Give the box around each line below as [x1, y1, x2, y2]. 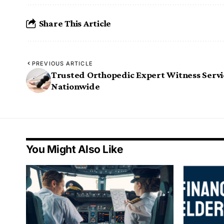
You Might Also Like [26, 143, 123, 156]
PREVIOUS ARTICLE [32, 60, 93, 67]
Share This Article [38, 17, 111, 28]
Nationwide [51, 81, 100, 92]
